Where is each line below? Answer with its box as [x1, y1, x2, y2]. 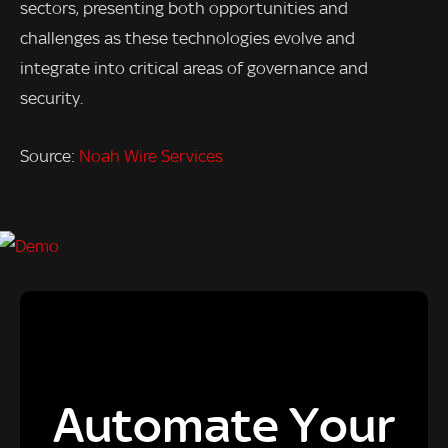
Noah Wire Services [79, 145, 223, 166]
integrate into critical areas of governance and [20, 57, 368, 78]
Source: [20, 145, 79, 166]
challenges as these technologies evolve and [20, 27, 355, 48]
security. [20, 87, 83, 108]
